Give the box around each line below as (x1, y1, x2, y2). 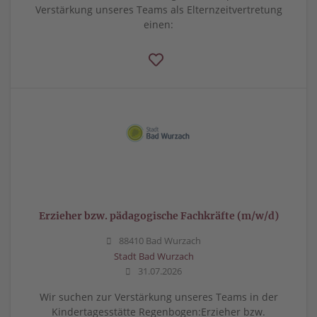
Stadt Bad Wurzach (113, 250, 194, 263)
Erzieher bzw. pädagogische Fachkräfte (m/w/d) (38, 209, 279, 222)
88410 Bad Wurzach (117, 234, 201, 247)
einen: (144, 17, 173, 31)
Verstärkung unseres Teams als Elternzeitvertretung (35, 2, 282, 16)
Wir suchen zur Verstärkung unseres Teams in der (39, 289, 278, 304)
